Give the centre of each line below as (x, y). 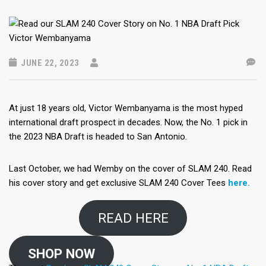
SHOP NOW (61, 254)
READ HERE (133, 218)
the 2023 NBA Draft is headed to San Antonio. (98, 137)
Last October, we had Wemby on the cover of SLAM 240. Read (130, 169)
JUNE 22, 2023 (49, 63)
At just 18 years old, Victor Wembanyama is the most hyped (126, 108)
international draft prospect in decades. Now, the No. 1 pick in (128, 123)
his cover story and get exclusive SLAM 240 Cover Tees (118, 183)
